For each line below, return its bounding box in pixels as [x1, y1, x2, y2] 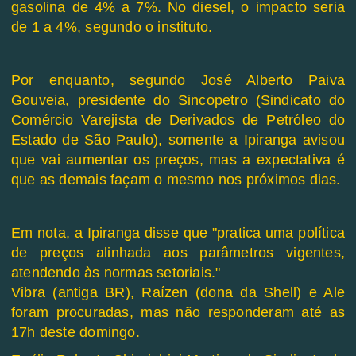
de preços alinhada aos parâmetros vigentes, [11, 245, 345, 261]
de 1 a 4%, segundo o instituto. [11, 19, 213, 36]
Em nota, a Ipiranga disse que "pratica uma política [11, 225, 345, 242]
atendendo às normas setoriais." [11, 265, 221, 281]
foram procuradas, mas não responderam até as [11, 304, 345, 321]
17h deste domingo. [11, 324, 140, 341]
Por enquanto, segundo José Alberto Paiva [11, 72, 345, 89]
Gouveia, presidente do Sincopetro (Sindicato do [11, 92, 345, 109]
